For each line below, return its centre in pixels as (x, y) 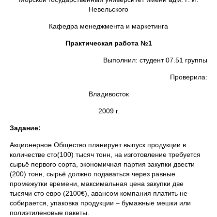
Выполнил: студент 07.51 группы (155, 60)
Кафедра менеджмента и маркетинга (108, 26)
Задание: (25, 128)
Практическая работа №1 (108, 43)
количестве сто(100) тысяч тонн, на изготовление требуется (105, 155)
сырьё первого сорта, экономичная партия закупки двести (102, 164)
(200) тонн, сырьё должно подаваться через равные (93, 174)
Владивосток (108, 94)
